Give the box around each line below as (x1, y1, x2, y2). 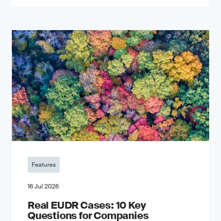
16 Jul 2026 (28, 182, 59, 190)
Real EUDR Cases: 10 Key (28, 198, 146, 212)
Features (32, 160, 56, 169)
